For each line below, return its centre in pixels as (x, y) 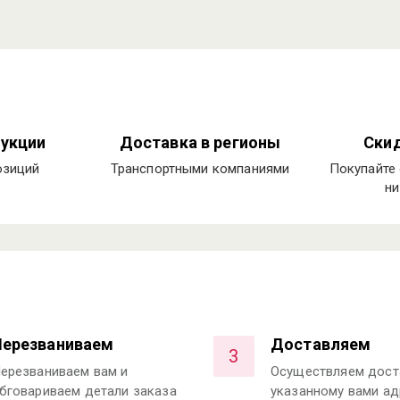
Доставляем (321, 344)
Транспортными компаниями (200, 169)
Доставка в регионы (200, 142)
